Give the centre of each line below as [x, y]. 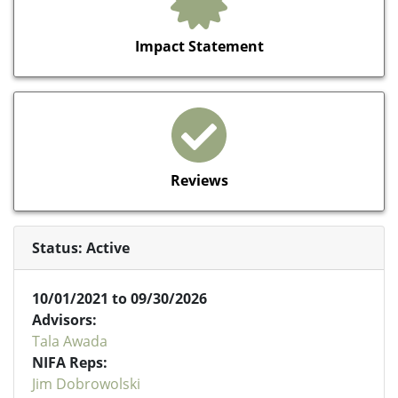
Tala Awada [70, 341]
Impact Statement [199, 46]
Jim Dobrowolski [86, 383]
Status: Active [81, 247]
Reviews [199, 180]
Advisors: [64, 319]
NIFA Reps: [70, 362]
